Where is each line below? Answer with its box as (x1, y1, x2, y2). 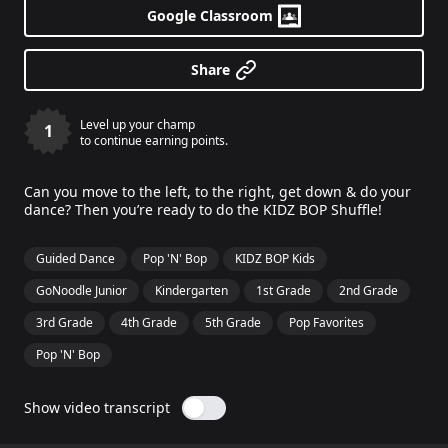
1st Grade (256, 282, 311, 299)
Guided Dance (36, 250, 115, 267)
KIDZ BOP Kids (235, 250, 315, 267)
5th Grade (205, 314, 261, 331)
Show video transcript (24, 398, 170, 417)
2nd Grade (339, 282, 398, 299)
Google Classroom (146, 6, 273, 25)
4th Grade (121, 314, 177, 331)
